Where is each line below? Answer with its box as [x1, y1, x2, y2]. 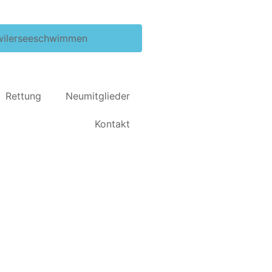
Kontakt [95, 118, 130, 130]
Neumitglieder [66, 90, 130, 102]
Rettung [5, 90, 41, 102]
